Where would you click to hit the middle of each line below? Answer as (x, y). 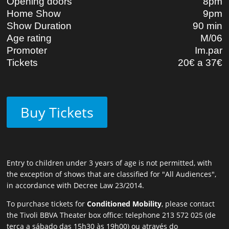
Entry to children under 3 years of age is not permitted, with (110, 163)
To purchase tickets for (47, 203)
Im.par (208, 50)
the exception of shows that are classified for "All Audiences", (112, 174)
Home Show (34, 13)
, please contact (188, 203)
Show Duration (39, 26)
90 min (207, 26)
